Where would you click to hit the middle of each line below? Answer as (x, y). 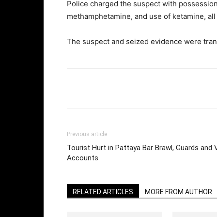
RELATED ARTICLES (103, 192)
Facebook (161, 88)
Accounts (83, 158)
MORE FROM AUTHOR (178, 192)
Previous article (87, 134)
